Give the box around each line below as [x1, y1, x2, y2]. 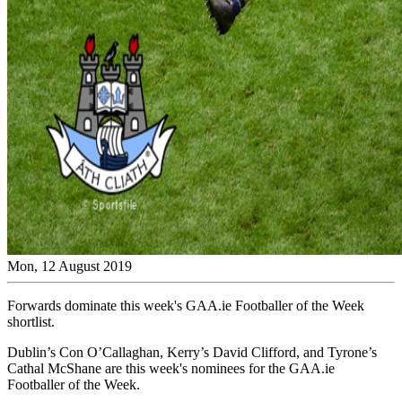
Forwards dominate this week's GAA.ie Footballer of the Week [7, 297, 364, 313]
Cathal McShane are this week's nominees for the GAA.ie [7, 360, 335, 376]
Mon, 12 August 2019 [7, 258, 132, 274]
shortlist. [7, 313, 55, 329]
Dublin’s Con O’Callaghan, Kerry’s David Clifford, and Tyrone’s [7, 344, 377, 360]
